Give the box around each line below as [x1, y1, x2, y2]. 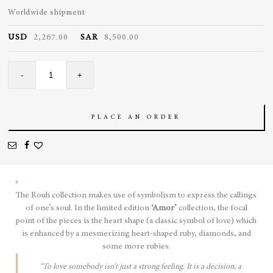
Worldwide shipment [8, 9, 85, 18]
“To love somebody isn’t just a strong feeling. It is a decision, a [39, 263, 241, 272]
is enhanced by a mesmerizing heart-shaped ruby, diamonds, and [21, 230, 251, 239]
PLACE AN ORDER [91, 115, 182, 121]
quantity [35, 88, 64, 97]
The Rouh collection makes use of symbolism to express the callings [16, 191, 257, 200]
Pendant [35, 75, 65, 84]
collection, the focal [176, 204, 247, 213]
